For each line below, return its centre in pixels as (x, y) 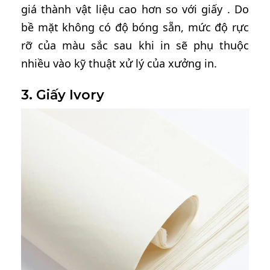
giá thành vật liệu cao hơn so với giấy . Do (135, 9)
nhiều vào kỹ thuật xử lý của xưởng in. (119, 64)
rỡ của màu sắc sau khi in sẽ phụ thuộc (135, 46)
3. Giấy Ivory (63, 95)
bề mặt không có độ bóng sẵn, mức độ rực (135, 27)
